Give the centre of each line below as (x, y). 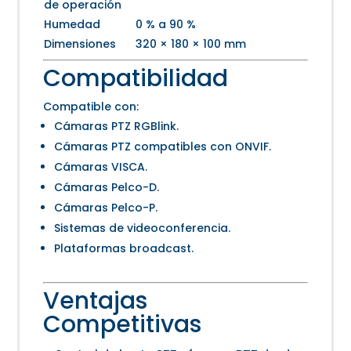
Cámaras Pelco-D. (107, 188)
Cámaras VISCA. (101, 167)
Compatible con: (91, 107)
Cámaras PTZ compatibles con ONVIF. (163, 147)
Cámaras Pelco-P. (106, 208)
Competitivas (123, 325)
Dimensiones (80, 44)
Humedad (72, 25)
